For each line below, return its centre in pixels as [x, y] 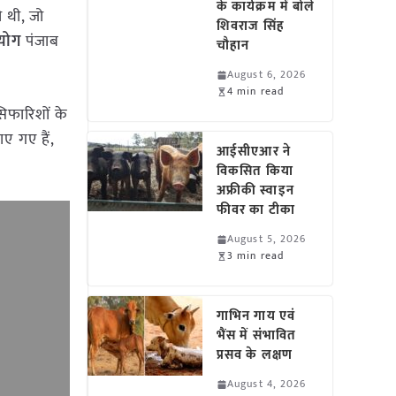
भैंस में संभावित [256, 335]
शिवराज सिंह [251, 26]
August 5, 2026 [267, 239]
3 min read [256, 255]
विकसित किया [255, 171]
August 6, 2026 [267, 74]
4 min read [256, 91]
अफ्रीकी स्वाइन [255, 190]
